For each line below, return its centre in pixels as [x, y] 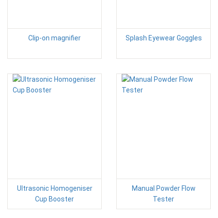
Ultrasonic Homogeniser [54, 188]
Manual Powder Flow [163, 188]
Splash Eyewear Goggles [163, 38]
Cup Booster [54, 199]
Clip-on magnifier [54, 38]
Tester [163, 199]
